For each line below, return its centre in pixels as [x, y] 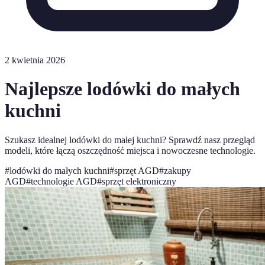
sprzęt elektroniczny [139, 181]
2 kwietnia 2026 [35, 60]
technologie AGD [64, 181]
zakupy [177, 170]
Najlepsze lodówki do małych [122, 89]
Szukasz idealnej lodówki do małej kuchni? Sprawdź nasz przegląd [130, 140]
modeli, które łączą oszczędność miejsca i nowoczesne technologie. [130, 150]
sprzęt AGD [137, 170]
